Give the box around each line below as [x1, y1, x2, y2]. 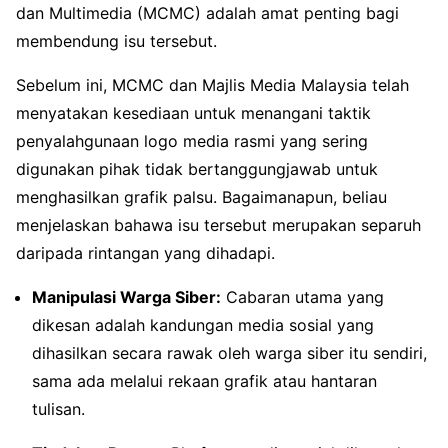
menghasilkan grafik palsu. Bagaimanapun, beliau [16, 186, 387, 207]
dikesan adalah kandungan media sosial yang [32, 314, 374, 335]
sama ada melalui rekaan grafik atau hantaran [32, 370, 377, 391]
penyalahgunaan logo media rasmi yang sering [16, 130, 368, 151]
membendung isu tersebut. [16, 30, 217, 51]
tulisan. [32, 398, 85, 419]
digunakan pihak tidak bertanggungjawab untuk [16, 158, 378, 179]
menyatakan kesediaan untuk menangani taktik [16, 102, 371, 123]
